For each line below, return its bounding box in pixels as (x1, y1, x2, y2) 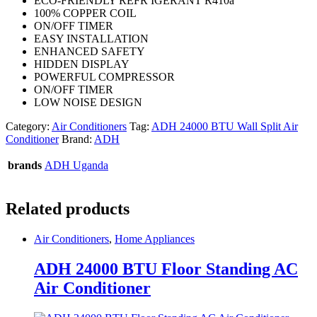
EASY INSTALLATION (34, 33, 149, 45)
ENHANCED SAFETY (34, 45, 145, 58)
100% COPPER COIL (34, 7, 137, 20)
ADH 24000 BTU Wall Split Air (151, 120, 298, 133)
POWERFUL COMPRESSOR (34, 71, 175, 83)
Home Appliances (115, 233, 195, 245)
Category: (6, 120, 52, 133)
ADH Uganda (45, 159, 108, 172)
